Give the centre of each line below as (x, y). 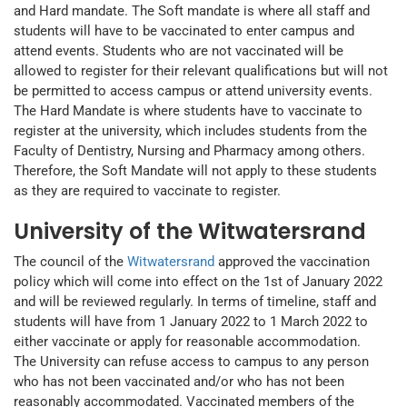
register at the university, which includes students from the (190, 131)
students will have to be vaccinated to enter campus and (184, 31)
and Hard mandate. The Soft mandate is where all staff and (192, 11)
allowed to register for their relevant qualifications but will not (201, 71)
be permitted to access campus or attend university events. (193, 91)
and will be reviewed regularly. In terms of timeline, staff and (195, 302)
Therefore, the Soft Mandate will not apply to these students (195, 171)
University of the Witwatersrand (190, 232)
